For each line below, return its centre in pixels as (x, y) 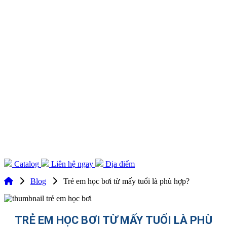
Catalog (27, 164)
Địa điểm (120, 164)
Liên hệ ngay (72, 164)
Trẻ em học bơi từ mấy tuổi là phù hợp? (126, 181)
